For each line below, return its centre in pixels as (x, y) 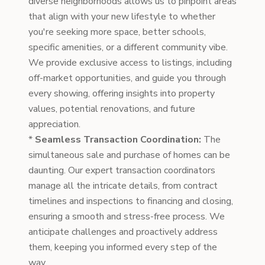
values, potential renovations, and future (112, 109)
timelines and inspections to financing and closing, (131, 201)
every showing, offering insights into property (122, 93)
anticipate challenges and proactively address (123, 232)
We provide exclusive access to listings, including (130, 63)
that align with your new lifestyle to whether (122, 17)
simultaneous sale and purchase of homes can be (129, 155)
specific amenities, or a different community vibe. (128, 47)
